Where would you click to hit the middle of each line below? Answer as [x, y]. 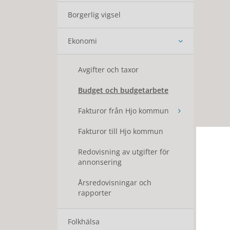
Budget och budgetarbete [123, 90]
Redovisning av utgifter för [124, 152]
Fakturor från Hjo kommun [123, 111]
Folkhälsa [84, 222]
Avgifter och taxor [108, 70]
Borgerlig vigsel [94, 15]
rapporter [95, 193]
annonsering [100, 162]
